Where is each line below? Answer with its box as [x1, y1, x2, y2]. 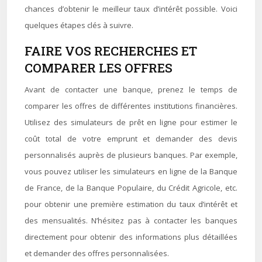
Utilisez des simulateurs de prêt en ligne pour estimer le [25, 117, 237, 127]
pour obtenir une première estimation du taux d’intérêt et [25, 199, 237, 209]
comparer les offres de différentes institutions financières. [25, 101, 237, 111]
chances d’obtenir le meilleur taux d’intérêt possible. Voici [25, 4, 237, 14]
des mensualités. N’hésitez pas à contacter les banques [25, 215, 237, 226]
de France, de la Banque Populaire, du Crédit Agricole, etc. [25, 182, 237, 193]
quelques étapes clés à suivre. [25, 20, 133, 30]
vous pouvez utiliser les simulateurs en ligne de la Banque [25, 166, 237, 177]
